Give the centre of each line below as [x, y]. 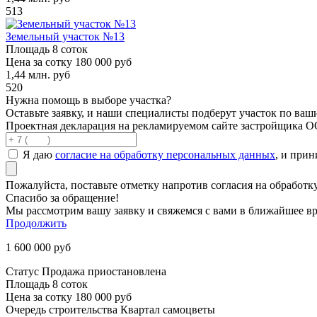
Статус [24, 271]
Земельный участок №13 [65, 36]
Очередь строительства [63, 309]
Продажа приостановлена [104, 271]
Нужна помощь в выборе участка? [88, 100]
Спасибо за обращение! [62, 197]
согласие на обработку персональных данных [165, 154]
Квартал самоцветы [168, 309]
